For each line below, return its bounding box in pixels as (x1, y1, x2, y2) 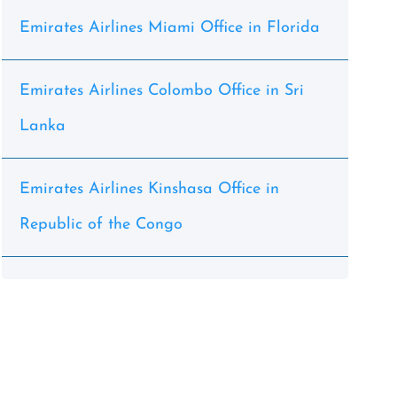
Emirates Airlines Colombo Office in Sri (19, 82, 304, 99)
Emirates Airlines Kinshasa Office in (19, 181, 279, 198)
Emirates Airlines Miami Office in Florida (19, 19, 320, 36)
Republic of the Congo (19, 216, 183, 233)
